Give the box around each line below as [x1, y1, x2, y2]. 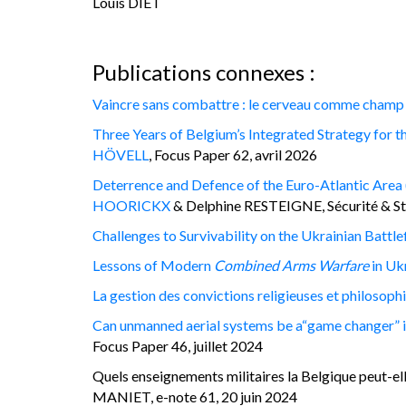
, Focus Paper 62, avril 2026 [149, 145, 317, 163]
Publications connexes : [92, 58, 315, 85]
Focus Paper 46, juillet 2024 [92, 336, 263, 354]
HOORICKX [92, 196, 170, 214]
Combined [214, 256, 279, 274]
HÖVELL [92, 145, 149, 163]
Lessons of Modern [92, 256, 214, 274]
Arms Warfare [282, 256, 369, 274]
